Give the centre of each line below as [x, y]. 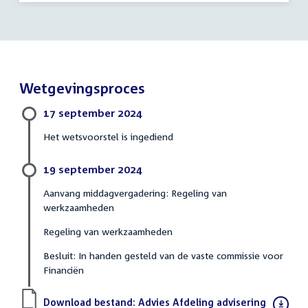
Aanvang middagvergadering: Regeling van [135, 192]
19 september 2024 [93, 169]
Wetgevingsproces [82, 88]
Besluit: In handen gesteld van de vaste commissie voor [163, 255]
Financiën [64, 269]
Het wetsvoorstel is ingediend [108, 136]
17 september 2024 [93, 112]
